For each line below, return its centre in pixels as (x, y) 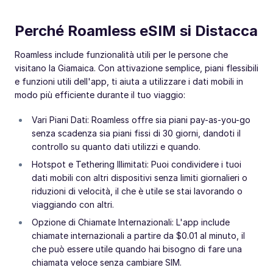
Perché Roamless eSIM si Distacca (136, 31)
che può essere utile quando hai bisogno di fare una (137, 249)
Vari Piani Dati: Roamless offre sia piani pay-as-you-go (141, 120)
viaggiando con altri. (73, 205)
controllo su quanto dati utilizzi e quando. (116, 147)
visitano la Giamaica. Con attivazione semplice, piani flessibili (136, 68)
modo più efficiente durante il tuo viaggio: (100, 95)
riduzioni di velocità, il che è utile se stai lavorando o (137, 191)
